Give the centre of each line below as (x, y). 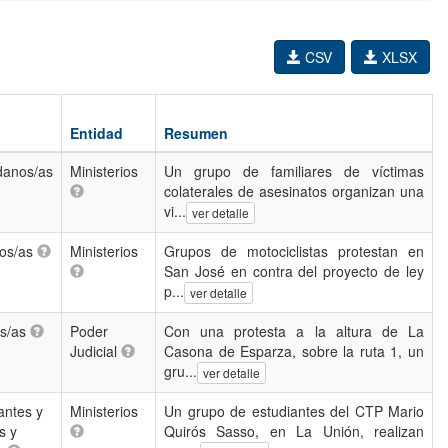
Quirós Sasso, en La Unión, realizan (294, 431)
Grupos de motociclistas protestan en (294, 251)
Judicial (95, 351)
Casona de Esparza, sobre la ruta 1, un (294, 351)
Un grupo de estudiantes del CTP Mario (294, 411)
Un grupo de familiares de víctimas (294, 171)
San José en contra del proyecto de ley (294, 271)
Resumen (196, 133)
